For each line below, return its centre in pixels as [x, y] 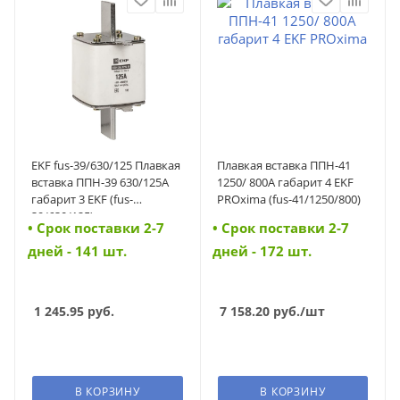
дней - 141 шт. [77, 251]
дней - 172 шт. [262, 251]
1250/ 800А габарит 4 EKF [285, 182]
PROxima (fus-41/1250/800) [288, 199]
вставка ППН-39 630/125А [100, 182]
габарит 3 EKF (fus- [82, 199]
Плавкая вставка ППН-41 [283, 165]
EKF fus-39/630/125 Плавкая [106, 165]
